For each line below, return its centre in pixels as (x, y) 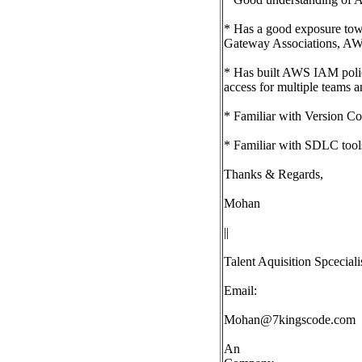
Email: (240, 290)
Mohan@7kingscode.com (290, 320)
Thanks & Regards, (274, 174)
